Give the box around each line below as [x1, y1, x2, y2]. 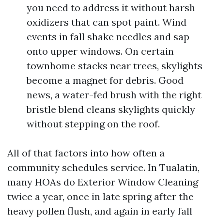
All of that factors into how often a [7, 147, 165, 159]
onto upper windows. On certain [27, 45, 174, 57]
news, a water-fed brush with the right [27, 89, 201, 101]
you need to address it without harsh [27, 1, 195, 14]
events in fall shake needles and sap [27, 31, 189, 43]
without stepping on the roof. [27, 118, 160, 130]
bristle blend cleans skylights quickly [27, 103, 195, 115]
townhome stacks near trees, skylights [27, 60, 202, 72]
